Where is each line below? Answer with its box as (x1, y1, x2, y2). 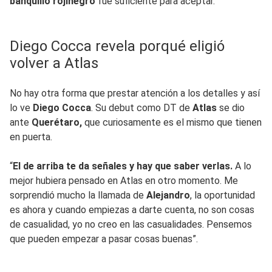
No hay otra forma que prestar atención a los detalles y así (10, 87, 260, 99)
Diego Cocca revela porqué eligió (10, 37, 225, 55)
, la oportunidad (190, 189, 255, 201)
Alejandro (146, 189, 190, 201)
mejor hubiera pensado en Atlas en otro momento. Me (10, 174, 238, 186)
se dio (219, 101, 245, 114)
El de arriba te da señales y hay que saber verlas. (13, 160, 233, 172)
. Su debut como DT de (91, 101, 192, 114)
